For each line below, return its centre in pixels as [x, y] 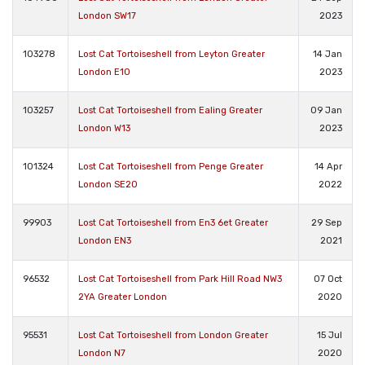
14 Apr [328, 166]
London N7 [102, 353]
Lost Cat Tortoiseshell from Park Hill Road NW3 [180, 279]
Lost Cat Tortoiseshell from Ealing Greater [170, 110]
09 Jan [326, 110]
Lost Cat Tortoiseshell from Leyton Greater [172, 54]
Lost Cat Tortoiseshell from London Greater [173, 335]
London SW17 [107, 15]
